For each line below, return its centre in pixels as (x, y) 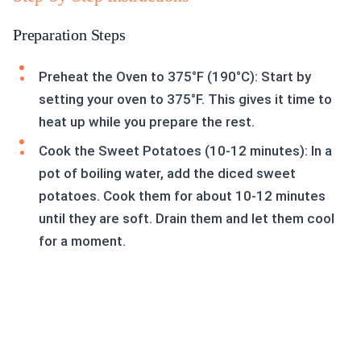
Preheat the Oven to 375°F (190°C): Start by (175, 77)
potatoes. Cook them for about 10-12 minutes (182, 196)
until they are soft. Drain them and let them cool (187, 219)
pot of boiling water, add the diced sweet (167, 174)
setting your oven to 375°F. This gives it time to (185, 100)
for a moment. (82, 241)
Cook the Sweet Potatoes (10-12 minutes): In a (185, 151)
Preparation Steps (69, 35)
